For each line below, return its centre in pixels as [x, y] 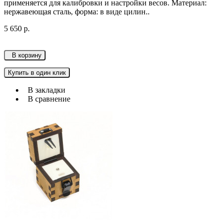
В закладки [45, 90]
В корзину [25, 55]
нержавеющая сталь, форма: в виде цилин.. [77, 12]
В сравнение [47, 99]
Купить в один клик [37, 73]
